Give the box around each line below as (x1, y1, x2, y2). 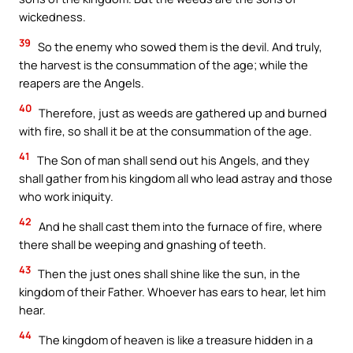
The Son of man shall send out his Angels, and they (35, 152, 310, 169)
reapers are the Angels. (19, 74, 144, 91)
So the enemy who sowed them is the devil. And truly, (35, 38, 322, 54)
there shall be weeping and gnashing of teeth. (19, 236, 266, 252)
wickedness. (19, 9, 86, 25)
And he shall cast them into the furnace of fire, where (36, 217, 322, 234)
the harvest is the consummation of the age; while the (19, 56, 308, 72)
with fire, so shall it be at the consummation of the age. (19, 122, 312, 139)
